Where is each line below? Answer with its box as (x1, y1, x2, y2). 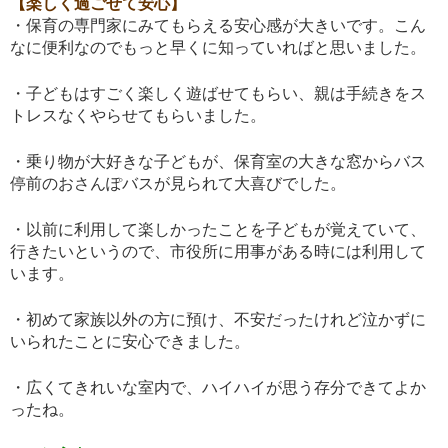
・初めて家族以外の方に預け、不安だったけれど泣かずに (10, 311, 426, 329)
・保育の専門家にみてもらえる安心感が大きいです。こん (10, 17, 426, 35)
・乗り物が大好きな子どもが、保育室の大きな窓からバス (10, 153, 426, 171)
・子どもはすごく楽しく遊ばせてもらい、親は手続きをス (10, 85, 426, 103)
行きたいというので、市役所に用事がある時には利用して (10, 243, 426, 261)
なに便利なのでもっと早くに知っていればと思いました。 (10, 39, 426, 57)
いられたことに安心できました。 (10, 333, 250, 351)
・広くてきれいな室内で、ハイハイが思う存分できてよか (10, 379, 426, 397)
